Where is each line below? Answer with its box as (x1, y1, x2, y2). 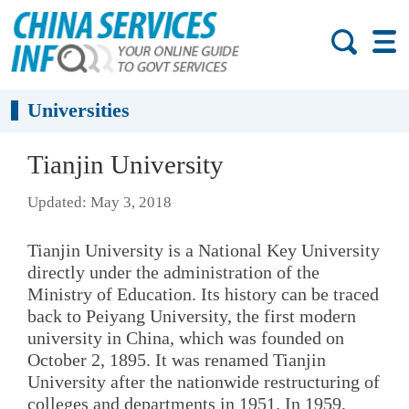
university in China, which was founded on (27, 327, 344, 348)
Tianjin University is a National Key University (27, 239, 380, 260)
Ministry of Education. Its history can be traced (27, 283, 379, 304)
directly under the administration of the (27, 261, 320, 282)
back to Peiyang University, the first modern (27, 305, 356, 326)
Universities (27, 99, 131, 122)
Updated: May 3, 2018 (27, 194, 172, 212)
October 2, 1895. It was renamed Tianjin (27, 349, 326, 370)
